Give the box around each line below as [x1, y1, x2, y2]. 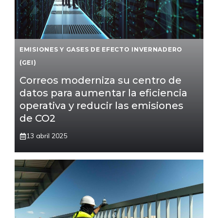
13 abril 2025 [26, 131, 67, 141]
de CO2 [19, 112, 55, 125]
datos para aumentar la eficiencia [19, 87, 187, 99]
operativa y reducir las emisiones [19, 100, 183, 112]
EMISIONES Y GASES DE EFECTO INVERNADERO [19, 46, 183, 54]
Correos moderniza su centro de [19, 74, 182, 87]
